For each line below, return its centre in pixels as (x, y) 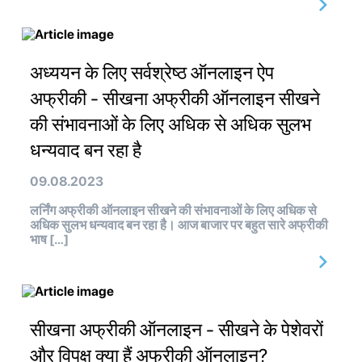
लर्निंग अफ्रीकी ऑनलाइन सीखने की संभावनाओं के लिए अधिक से (173, 211)
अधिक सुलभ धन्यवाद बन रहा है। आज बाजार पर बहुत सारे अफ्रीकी (179, 225)
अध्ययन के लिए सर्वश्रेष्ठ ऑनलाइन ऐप (152, 73)
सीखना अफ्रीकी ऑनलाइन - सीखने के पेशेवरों (177, 330)
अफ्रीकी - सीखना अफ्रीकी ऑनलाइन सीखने (175, 99)
